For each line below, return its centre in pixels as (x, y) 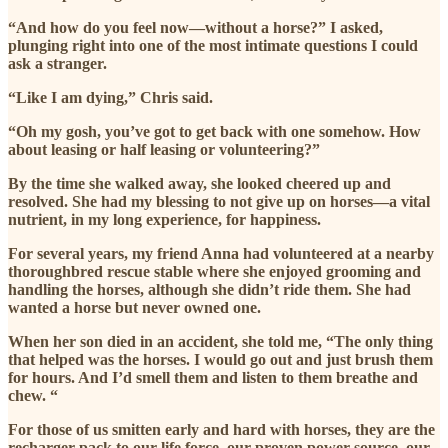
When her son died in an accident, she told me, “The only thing (220, 342)
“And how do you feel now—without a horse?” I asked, (195, 28)
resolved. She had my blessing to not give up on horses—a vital (219, 202)
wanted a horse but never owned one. (134, 308)
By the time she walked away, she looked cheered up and (199, 184)
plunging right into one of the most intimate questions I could (213, 46)
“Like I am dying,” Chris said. (112, 98)
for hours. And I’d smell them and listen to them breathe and (213, 378)
